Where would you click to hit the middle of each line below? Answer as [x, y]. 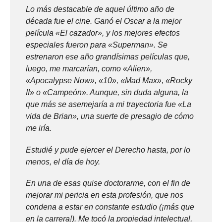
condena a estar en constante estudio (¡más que [110, 207]
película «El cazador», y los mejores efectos [103, 33]
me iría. [39, 128]
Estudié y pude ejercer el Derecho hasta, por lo [108, 150]
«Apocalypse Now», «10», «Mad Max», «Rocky [109, 81]
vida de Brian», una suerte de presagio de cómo [110, 116]
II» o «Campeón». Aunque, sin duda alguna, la [107, 93]
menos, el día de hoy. [63, 162]
